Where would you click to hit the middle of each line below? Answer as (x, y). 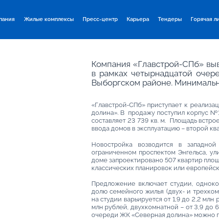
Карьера (138, 19)
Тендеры (170, 19)
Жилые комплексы (49, 19)
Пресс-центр (100, 19)
